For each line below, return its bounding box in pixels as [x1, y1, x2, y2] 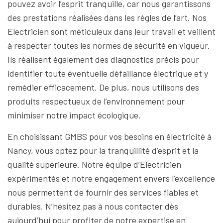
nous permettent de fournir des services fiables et [7, 187, 199, 198]
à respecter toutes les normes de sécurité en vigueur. [7, 40, 210, 51]
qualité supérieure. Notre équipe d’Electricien [7, 159, 181, 170]
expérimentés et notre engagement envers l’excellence [7, 173, 215, 184]
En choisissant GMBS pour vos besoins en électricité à [7, 131, 212, 142]
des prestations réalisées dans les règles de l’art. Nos [7, 12, 207, 23]
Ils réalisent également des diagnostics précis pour [7, 54, 199, 65]
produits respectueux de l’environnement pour [7, 96, 185, 107]
